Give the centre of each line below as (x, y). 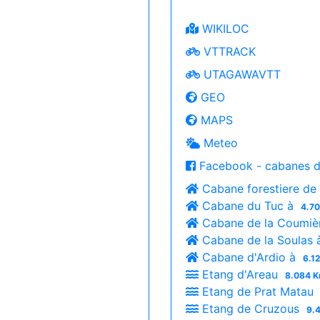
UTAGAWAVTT (240, 74)
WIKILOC (224, 29)
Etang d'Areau (240, 274)
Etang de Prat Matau (258, 291)
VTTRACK (228, 51)
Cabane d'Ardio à (249, 257)
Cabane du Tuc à (248, 206)
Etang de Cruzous (251, 309)
